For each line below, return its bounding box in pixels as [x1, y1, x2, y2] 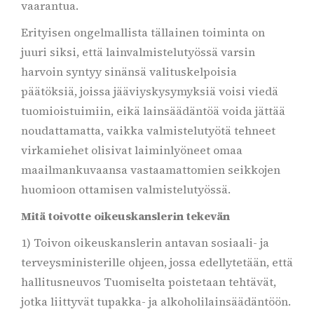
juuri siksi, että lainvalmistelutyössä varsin [21, 44, 255, 60]
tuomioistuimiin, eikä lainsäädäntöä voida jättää [21, 103, 285, 118]
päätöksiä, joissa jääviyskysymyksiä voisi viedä [21, 83, 278, 99]
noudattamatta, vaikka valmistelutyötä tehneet [21, 123, 275, 138]
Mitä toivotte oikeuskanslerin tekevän [21, 208, 230, 224]
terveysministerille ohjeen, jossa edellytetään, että [21, 254, 293, 270]
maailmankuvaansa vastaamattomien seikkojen [21, 162, 280, 177]
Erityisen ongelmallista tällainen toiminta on [21, 25, 265, 40]
